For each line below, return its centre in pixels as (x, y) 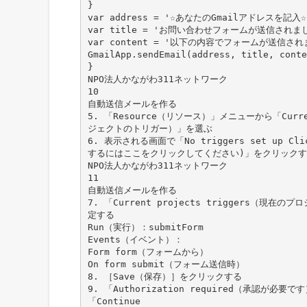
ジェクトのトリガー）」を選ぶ (150, 128)
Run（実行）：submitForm (145, 227)
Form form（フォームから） (148, 251)
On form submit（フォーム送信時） (166, 264)
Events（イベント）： (135, 239)
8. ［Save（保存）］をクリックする (164, 276)
